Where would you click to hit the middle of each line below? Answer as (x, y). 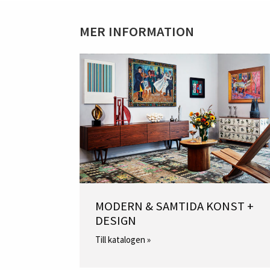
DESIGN (116, 221)
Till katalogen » (123, 239)
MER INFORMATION (137, 32)
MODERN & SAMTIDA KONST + (175, 206)
